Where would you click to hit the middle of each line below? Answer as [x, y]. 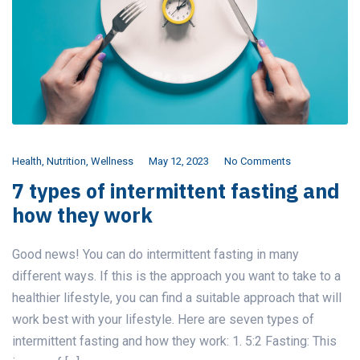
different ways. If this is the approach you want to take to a [176, 276]
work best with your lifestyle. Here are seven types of [163, 320]
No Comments [258, 162]
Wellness [112, 162]
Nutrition [66, 162]
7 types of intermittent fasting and [176, 191]
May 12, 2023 [179, 162]
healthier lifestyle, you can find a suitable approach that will [177, 298]
